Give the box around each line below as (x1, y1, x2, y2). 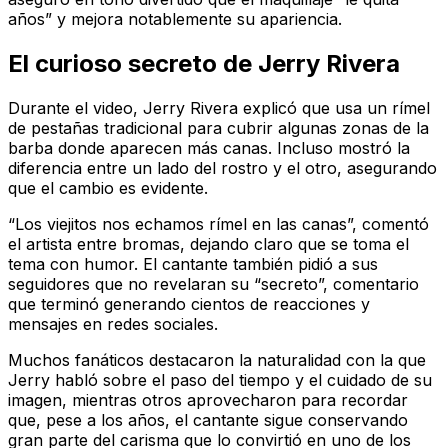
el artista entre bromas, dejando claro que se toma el (8, 233, 409, 254)
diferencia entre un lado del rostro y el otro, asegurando (8, 157, 437, 178)
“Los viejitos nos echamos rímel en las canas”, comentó (8, 213, 429, 234)
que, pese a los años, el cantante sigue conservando (8, 409, 408, 430)
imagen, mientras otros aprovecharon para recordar (8, 389, 408, 410)
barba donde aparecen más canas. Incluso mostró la (8, 137, 410, 158)
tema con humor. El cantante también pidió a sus (8, 253, 378, 274)
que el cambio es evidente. (8, 177, 208, 198)
